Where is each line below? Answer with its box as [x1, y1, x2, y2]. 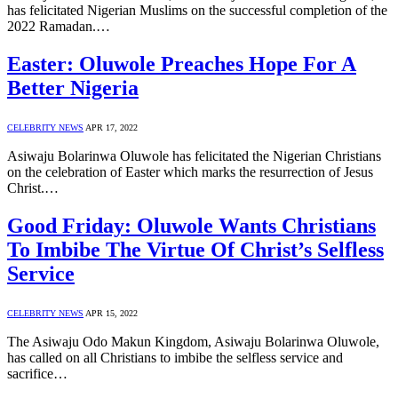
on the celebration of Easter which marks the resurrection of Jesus [7, 164, 373, 180]
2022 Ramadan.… [7, 19, 110, 35]
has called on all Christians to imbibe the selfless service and [7, 350, 343, 366]
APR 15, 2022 [85, 308, 138, 319]
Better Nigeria [7, 76, 139, 100]
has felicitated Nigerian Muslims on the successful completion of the [7, 3, 387, 19]
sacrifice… [7, 366, 68, 382]
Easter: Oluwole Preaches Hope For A [7, 52, 356, 76]
